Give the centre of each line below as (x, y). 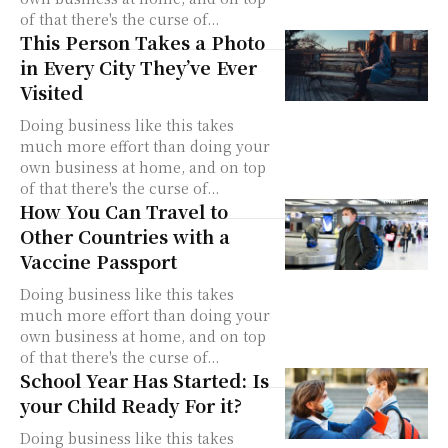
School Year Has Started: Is (144, 380)
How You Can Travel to (124, 211)
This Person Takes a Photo (142, 42)
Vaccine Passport (98, 261)
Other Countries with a (125, 236)
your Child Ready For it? (131, 405)
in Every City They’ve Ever (138, 67)
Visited (51, 92)
